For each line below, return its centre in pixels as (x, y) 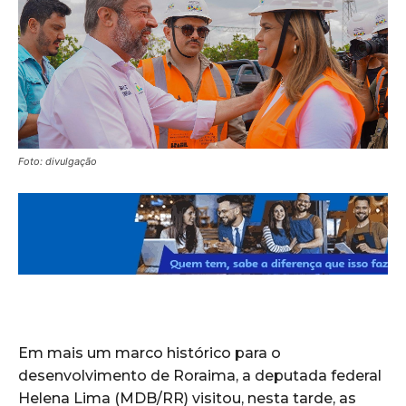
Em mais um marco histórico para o (150, 353)
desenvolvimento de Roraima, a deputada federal (200, 375)
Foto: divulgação (58, 161)
